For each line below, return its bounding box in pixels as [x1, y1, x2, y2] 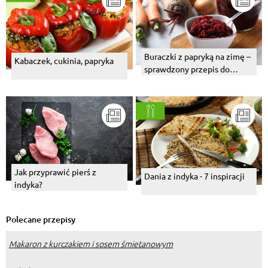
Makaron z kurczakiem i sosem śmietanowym [9, 237, 173, 250]
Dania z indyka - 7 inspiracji [144, 170, 245, 182]
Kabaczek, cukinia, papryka [14, 55, 114, 66]
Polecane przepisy [6, 214, 75, 226]
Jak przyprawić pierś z [14, 166, 96, 178]
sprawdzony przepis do [144, 63, 230, 75]
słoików [144, 76, 173, 87]
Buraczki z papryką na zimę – [144, 51, 251, 62]
